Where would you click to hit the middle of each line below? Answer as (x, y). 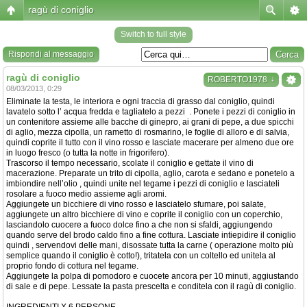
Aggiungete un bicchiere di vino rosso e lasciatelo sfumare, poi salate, (136, 204)
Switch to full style (153, 34)
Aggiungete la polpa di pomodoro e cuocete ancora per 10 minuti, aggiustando (152, 276)
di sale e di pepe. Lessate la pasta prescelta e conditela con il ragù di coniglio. (151, 286)
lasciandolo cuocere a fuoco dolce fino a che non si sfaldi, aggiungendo (139, 225)
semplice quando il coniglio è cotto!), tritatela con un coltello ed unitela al (141, 256)
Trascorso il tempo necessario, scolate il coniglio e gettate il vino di (130, 163)
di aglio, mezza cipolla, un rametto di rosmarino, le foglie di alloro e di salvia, (148, 132)
